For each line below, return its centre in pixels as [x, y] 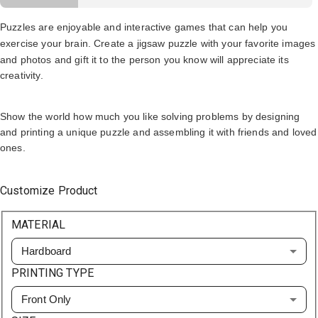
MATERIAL [39, 224]
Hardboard [46, 251]
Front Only [46, 299]
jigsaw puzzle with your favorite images [226, 44]
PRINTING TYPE [53, 273]
